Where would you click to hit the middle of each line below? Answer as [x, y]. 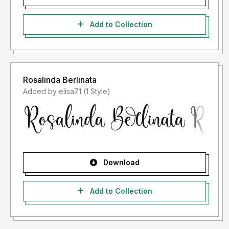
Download [120, 163]
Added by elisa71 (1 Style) [97, 91]
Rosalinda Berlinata [60, 80]
